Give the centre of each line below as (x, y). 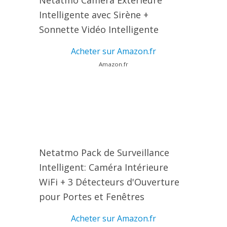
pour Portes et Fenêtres (91, 197)
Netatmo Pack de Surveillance (104, 153)
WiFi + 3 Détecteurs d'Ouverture (109, 182)
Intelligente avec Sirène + (93, 15)
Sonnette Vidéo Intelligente (99, 30)
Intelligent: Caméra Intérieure (103, 167)
